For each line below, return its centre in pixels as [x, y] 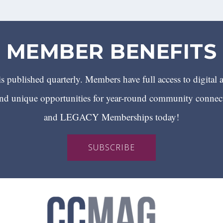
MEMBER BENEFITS [111, 51]
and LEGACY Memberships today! [111, 116]
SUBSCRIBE [111, 147]
